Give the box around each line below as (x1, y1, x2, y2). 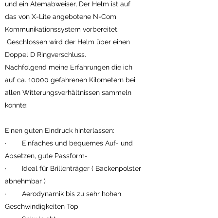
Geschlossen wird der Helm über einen (5, 38, 130, 46)
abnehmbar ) (5, 177, 46, 185)
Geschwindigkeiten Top (5, 202, 78, 210)
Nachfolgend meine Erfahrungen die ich (5, 63, 132, 71)
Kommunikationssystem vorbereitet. (5, 25, 119, 33)
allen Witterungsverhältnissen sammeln (5, 89, 131, 96)
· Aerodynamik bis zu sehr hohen (5, 190, 121, 198)
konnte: (5, 101, 28, 109)
